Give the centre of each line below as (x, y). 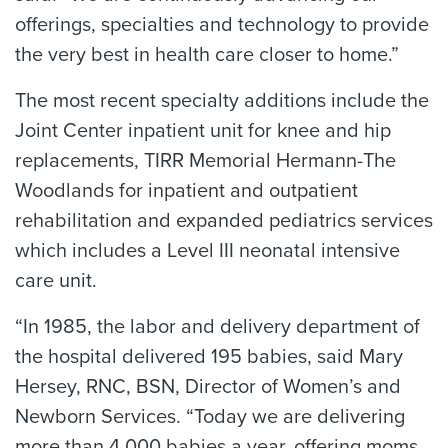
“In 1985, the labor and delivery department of (217, 327)
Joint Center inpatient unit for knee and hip (203, 131)
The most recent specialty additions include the (222, 101)
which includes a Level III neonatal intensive (207, 251)
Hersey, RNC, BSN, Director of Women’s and (208, 387)
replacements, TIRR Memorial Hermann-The (205, 161)
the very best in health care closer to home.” (207, 55)
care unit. (56, 281)
